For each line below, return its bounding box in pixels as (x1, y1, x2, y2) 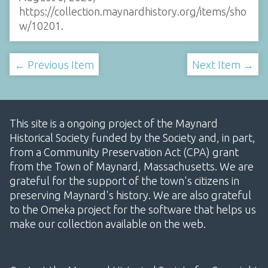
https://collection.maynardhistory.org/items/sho (19, 5, 246, 18)
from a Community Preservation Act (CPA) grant (10, 145, 239, 158)
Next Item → (192, 58, 254, 71)
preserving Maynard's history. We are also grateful (10, 188, 251, 201)
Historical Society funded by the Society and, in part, (10, 131, 255, 144)
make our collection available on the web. (10, 217, 206, 230)
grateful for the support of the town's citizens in (10, 174, 239, 187)
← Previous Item (14, 58, 94, 71)
